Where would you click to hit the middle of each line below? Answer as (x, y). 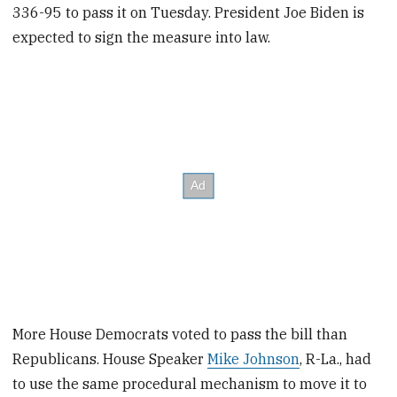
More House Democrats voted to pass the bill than (180, 335)
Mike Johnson (254, 359)
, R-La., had (336, 359)
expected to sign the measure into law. (142, 37)
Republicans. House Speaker (110, 359)
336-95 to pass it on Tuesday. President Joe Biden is (189, 12)
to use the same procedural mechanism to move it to (190, 384)
